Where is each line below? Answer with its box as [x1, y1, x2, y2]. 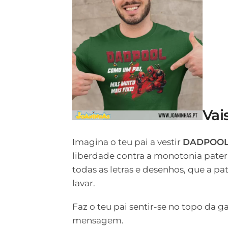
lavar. [72, 178, 95, 188]
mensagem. [72, 215, 124, 226]
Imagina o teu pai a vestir [72, 137, 183, 147]
